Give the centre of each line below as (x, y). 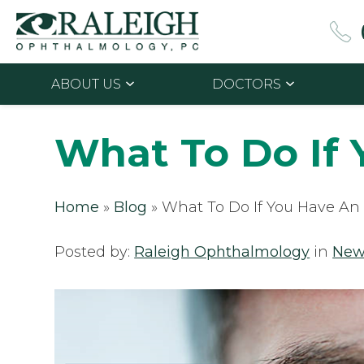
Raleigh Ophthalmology (222, 251)
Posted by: (95, 251)
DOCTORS (246, 84)
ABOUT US (86, 84)
